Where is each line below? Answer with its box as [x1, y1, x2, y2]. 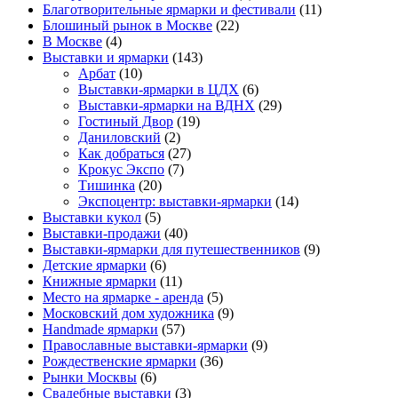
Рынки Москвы [43, 369, 137, 385]
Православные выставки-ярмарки [43, 337, 248, 353]
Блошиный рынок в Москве [43, 17, 212, 33]
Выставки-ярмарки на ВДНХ [78, 97, 255, 113]
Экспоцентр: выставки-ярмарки [78, 193, 272, 209]
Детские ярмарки [43, 257, 147, 273]
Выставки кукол [43, 209, 141, 225]
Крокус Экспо [78, 161, 164, 177]
